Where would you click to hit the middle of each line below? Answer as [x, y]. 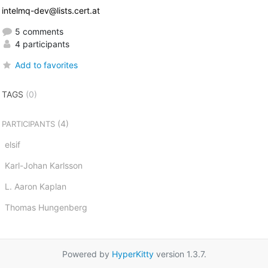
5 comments [38, 31]
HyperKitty [133, 254]
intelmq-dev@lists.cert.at [51, 10]
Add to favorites [46, 65]
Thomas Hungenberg [46, 207]
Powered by [87, 254]
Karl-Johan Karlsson [43, 165]
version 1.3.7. [180, 254]
